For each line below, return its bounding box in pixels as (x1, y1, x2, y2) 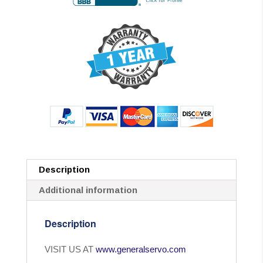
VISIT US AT (44, 244, 93, 255)
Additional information (38, 185, 137, 195)
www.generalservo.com (95, 244, 186, 255)
